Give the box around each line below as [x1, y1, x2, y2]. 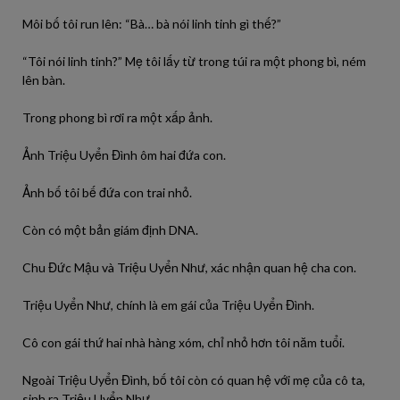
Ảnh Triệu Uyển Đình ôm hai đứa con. [22, 147, 226, 162]
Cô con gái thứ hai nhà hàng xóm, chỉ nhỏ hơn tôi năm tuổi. [22, 335, 345, 350]
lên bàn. [22, 72, 65, 87]
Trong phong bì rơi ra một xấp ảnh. [22, 110, 212, 125]
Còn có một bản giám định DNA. [22, 222, 198, 237]
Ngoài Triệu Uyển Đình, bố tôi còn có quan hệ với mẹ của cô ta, [22, 372, 365, 387]
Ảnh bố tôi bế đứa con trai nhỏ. [22, 185, 192, 200]
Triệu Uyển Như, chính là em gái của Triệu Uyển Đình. [22, 297, 314, 312]
